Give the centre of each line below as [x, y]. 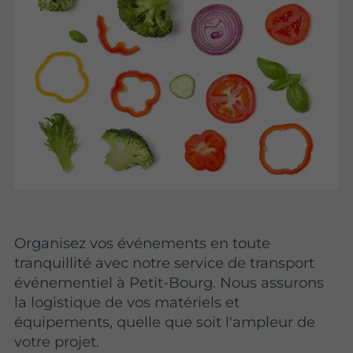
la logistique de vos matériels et [127, 303]
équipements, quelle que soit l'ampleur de [165, 322]
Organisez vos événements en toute [143, 243]
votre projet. [57, 342]
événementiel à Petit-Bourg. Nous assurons [169, 283]
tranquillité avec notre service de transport [165, 263]
